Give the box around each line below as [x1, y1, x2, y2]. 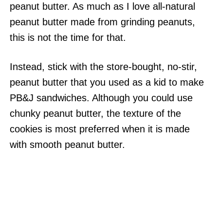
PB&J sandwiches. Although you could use [10, 92, 193, 103]
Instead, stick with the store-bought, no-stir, [10, 61, 197, 72]
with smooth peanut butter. [10, 139, 125, 150]
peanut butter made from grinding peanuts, [10, 17, 195, 27]
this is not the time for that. [10, 32, 126, 43]
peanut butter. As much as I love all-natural [10, 1, 195, 12]
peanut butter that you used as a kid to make [10, 77, 204, 88]
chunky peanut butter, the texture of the [10, 108, 181, 119]
